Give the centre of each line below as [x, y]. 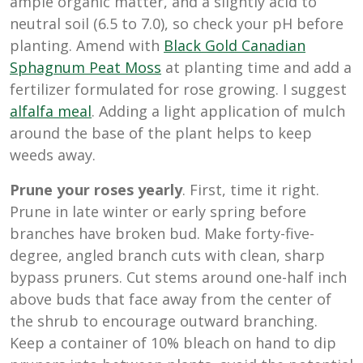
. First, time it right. [251, 189]
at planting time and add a [256, 67]
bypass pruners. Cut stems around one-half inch [178, 277]
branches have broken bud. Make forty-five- [162, 233]
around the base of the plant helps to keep [161, 132]
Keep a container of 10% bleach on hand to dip [173, 342]
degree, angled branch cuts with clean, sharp [167, 255]
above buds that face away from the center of [171, 299]
